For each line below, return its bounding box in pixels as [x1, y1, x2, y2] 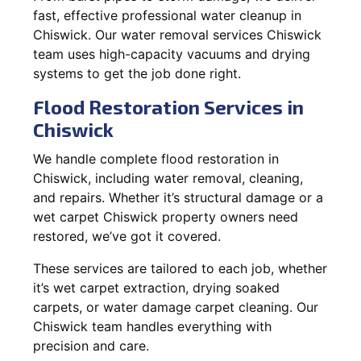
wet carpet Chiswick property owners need [33, 208, 298, 225]
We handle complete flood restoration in [33, 150, 279, 167]
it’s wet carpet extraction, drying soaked [33, 279, 280, 296]
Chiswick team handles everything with [33, 317, 272, 334]
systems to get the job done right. [33, 64, 241, 81]
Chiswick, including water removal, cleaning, [33, 169, 303, 186]
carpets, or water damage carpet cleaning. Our [33, 298, 318, 315]
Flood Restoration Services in [33, 94, 304, 118]
